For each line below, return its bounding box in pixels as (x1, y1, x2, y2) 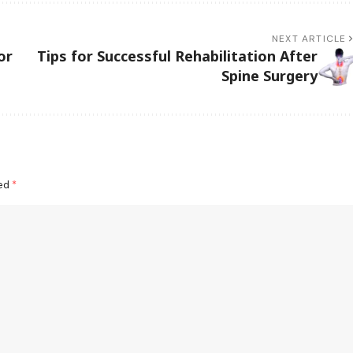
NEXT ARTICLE (272, 32, 347, 45)
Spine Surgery (221, 65, 318, 85)
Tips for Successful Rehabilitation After (36, 46, 318, 65)
